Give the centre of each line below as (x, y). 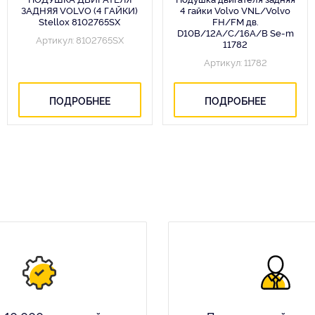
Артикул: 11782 (235, 62)
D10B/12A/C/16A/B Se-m (235, 32)
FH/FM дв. (235, 21)
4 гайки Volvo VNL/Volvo (236, 10)
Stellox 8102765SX (80, 21)
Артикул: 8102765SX (79, 39)
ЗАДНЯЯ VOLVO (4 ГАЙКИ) (80, 10)
